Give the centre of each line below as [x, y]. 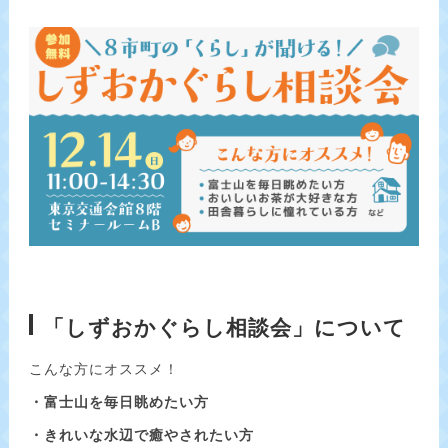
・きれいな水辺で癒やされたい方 [141, 436]
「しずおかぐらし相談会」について [224, 328]
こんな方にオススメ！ [104, 370]
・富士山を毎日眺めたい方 [119, 403]
